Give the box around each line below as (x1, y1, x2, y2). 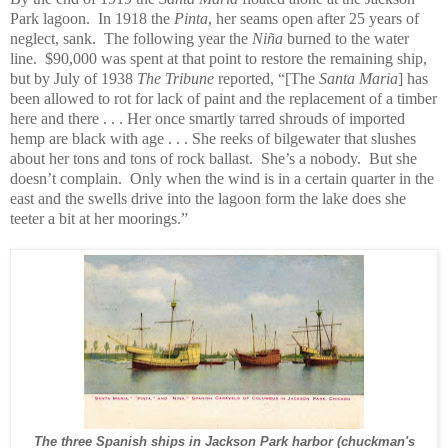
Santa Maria (319, 70, 398, 88)
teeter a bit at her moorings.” (10, 210, 188, 228)
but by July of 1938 (10, 70, 137, 88)
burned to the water (283, 30, 409, 48)
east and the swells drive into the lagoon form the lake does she (10, 190, 406, 208)
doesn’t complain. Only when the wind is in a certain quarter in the (10, 170, 434, 188)
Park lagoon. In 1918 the (10, 10, 174, 28)
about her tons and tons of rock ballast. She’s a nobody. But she (10, 150, 417, 168)
